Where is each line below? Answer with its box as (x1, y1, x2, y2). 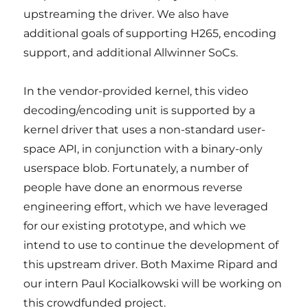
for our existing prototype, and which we (23, 219, 247, 232)
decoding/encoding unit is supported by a (23, 104, 256, 117)
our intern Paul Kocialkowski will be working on (23, 277, 283, 290)
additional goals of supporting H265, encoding (23, 27, 277, 40)
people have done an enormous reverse (23, 181, 243, 194)
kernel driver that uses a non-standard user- (23, 123, 266, 136)
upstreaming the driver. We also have (23, 8, 230, 21)
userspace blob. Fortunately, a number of (23, 162, 249, 175)
